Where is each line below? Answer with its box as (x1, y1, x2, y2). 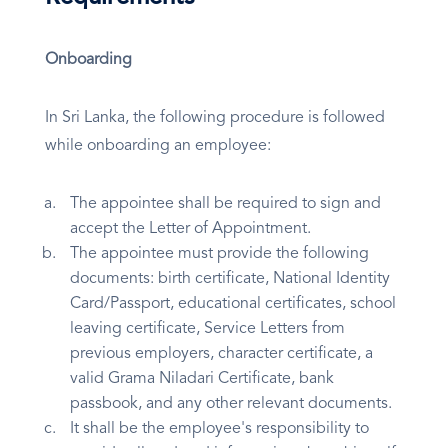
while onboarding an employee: (45, 138, 271, 155)
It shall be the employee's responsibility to (70, 421, 369, 438)
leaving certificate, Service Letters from (70, 321, 345, 338)
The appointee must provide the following (70, 246, 369, 263)
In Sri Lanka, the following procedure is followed (45, 110, 385, 127)
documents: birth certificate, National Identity (70, 271, 390, 288)
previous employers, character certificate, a (70, 346, 373, 363)
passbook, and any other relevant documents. (70, 396, 392, 413)
